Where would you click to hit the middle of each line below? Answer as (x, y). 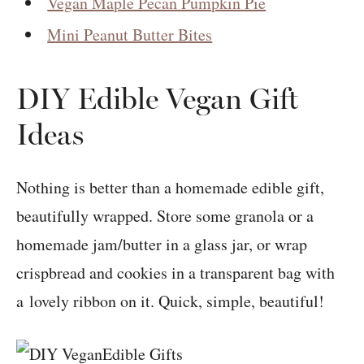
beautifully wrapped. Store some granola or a (165, 216)
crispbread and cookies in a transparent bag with (175, 273)
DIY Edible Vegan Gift (157, 99)
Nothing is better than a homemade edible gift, (170, 188)
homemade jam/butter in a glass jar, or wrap (162, 245)
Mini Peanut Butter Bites (130, 35)
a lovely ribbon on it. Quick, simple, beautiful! (170, 301)
